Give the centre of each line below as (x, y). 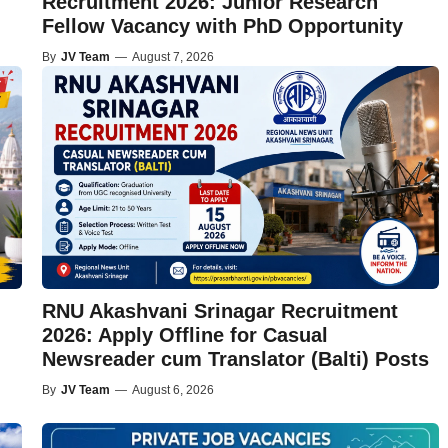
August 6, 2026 (172, 390)
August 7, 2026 (172, 56)
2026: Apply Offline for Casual (184, 335)
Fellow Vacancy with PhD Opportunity (222, 25)
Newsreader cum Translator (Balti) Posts (235, 359)
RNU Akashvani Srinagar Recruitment (219, 311)
